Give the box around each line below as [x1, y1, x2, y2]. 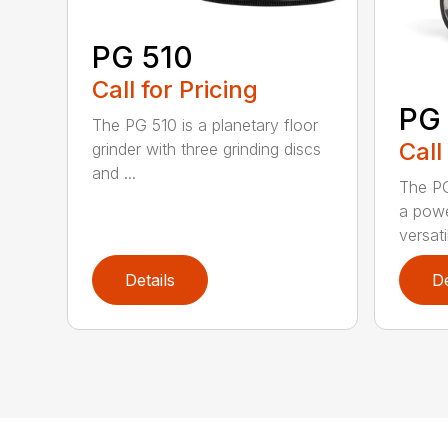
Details [125, 269, 176, 290]
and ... [92, 163, 137, 184]
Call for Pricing [92, 75, 259, 105]
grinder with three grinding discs [92, 139, 322, 160]
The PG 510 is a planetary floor [92, 115, 319, 136]
